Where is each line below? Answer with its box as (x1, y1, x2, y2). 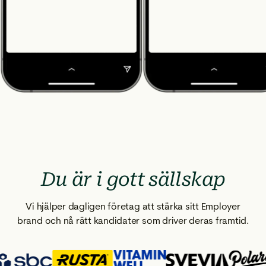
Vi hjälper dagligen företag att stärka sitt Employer (26, 199, 240, 213)
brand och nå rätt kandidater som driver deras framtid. (17, 214, 249, 227)
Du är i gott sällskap (40, 167, 226, 191)
